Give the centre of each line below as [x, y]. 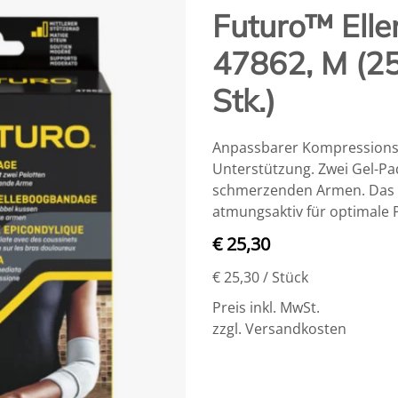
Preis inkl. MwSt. [266, 307]
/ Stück [286, 277]
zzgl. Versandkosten [279, 328]
